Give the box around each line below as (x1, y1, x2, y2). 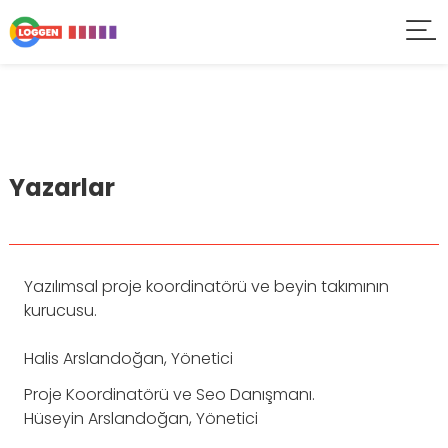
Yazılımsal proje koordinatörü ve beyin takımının (24, 275, 389, 298)
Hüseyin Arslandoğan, (24, 407, 196, 430)
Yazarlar (9, 171, 115, 204)
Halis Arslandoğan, (24, 347, 171, 370)
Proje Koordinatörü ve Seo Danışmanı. (24, 383, 315, 406)
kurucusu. (24, 299, 97, 322)
